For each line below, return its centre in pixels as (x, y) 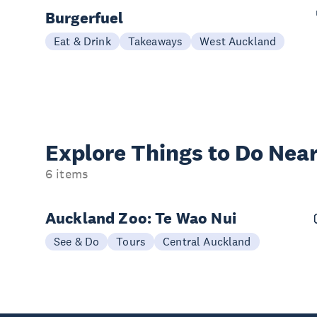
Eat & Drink (82, 41)
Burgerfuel (85, 18)
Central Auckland (207, 241)
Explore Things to (140, 153)
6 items (67, 174)
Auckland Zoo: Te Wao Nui (141, 218)
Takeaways (155, 41)
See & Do (77, 241)
